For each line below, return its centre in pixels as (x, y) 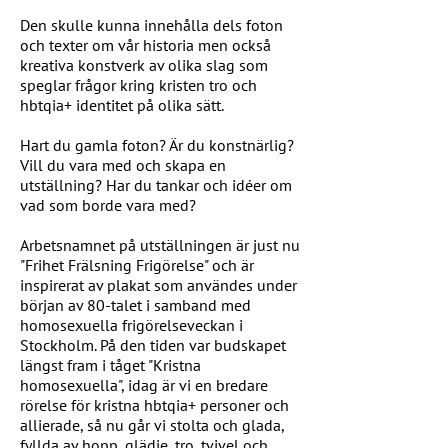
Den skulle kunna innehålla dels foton (151, 25)
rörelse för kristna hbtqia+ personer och (154, 405)
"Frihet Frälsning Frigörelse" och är (137, 265)
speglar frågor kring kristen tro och (138, 85)
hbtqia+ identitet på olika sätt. (122, 105)
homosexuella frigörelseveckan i (131, 325)
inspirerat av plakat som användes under (158, 285)
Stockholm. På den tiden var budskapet (153, 345)
